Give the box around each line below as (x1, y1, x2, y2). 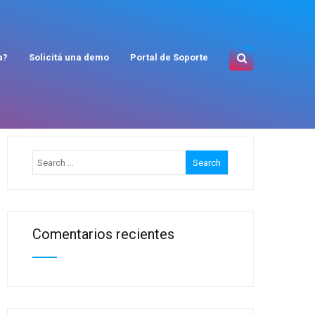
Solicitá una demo (29, 52, 109, 63)
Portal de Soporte (130, 52, 208, 63)
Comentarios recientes (32, 226, 175, 243)
